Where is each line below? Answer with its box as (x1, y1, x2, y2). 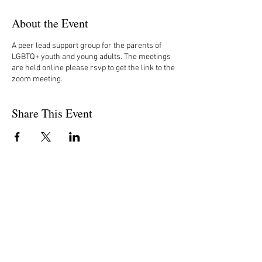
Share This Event (12, 105, 92, 121)
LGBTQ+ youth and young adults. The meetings (12, 51, 171, 62)
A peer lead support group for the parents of (12, 40, 161, 51)
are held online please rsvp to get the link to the (12, 63, 175, 73)
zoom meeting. (12, 74, 63, 84)
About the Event (12, 15, 88, 31)
